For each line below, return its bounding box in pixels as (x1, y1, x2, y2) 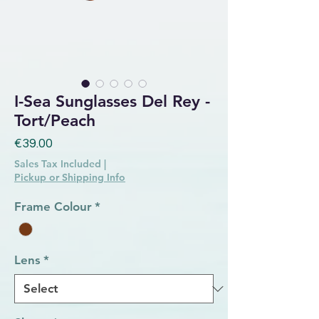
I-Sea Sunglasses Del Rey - (14, 90, 210, 111)
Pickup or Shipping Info (14, 170, 125, 184)
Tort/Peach (14, 110, 95, 130)
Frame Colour (14, 199, 92, 214)
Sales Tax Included (14, 157, 101, 170)
